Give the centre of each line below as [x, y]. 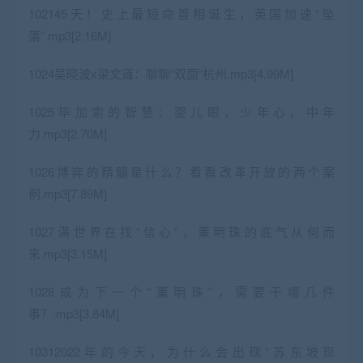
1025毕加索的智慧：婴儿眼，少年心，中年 [181, 111]
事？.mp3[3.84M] [74, 313]
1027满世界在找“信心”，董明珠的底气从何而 [181, 231]
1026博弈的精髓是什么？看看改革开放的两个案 [181, 171]
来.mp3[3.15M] [68, 253]
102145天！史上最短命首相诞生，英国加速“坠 [181, 13]
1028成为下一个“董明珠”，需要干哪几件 [181, 291]
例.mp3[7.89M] [68, 193]
